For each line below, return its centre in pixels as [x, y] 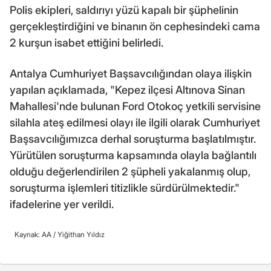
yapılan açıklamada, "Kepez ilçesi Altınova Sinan [127, 90]
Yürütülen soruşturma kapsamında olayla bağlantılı [133, 155]
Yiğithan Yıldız [81, 234]
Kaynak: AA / [36, 234]
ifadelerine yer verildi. [62, 204]
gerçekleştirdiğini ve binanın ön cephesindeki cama [135, 26]
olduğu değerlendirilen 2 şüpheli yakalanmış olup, [130, 171]
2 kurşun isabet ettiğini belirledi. [87, 42]
